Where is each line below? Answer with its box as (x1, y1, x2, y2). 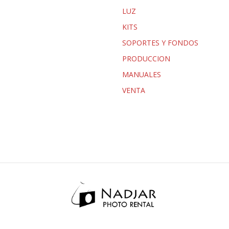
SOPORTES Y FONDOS (122, 37, 198, 48)
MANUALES (122, 69, 161, 79)
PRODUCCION (122, 53, 170, 63)
